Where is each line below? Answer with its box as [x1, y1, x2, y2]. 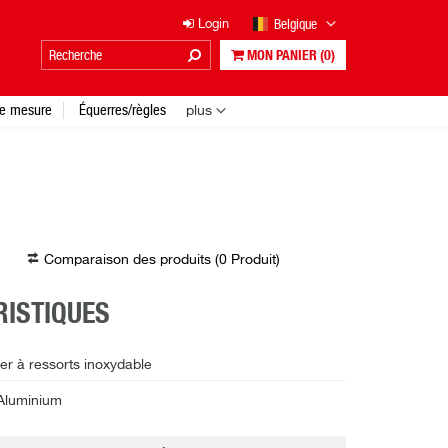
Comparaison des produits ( [43, 253, 219, 267]
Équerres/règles [79, 101, 166, 118]
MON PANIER [244, 49, 320, 63]
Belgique [274, 16, 320, 32]
